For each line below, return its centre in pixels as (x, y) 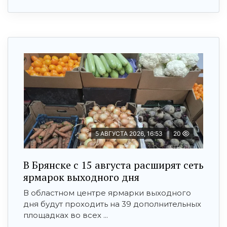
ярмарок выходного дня (81, 177)
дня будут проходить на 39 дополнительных (112, 204)
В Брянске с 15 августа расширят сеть (113, 165)
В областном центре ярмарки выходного (107, 193)
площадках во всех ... (66, 215)
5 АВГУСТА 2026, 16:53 (129, 133)
